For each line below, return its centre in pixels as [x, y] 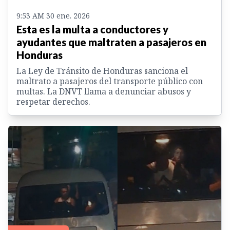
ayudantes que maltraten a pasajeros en [111, 42]
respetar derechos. [53, 102]
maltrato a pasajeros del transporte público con [110, 81]
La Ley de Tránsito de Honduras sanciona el [102, 71]
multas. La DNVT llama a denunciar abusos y [104, 92]
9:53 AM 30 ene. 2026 [53, 16]
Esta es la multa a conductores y [92, 30]
